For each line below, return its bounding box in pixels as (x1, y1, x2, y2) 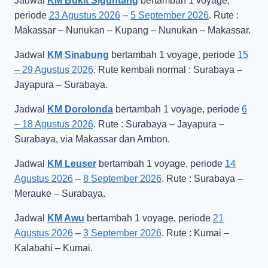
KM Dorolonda (47, 104, 113, 115)
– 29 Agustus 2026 (14, 65, 93, 75)
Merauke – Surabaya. (14, 188, 105, 199)
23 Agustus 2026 (49, 10, 120, 21)
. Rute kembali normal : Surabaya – (93, 65, 242, 75)
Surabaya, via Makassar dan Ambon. (14, 134, 170, 145)
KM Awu (47, 213, 84, 224)
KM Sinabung (47, 50, 109, 60)
